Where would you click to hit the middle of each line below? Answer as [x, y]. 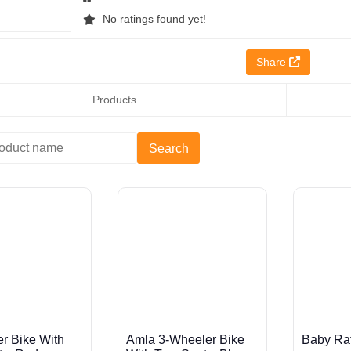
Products [114, 99]
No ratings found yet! [155, 18]
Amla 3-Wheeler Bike [185, 339]
